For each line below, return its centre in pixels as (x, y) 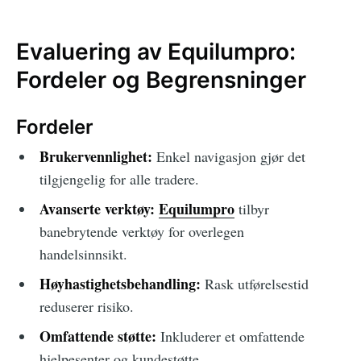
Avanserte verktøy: (97, 209)
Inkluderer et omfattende (230, 336)
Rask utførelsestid (254, 284)
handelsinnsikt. (83, 254)
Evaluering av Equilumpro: (156, 52)
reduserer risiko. (86, 307)
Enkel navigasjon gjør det (228, 157)
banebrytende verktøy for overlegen (141, 232)
